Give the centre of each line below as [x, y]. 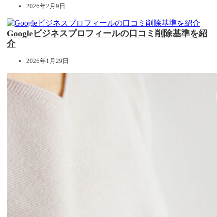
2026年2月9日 [46, 6]
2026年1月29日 [47, 61]
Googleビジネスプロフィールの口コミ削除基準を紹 [107, 33]
